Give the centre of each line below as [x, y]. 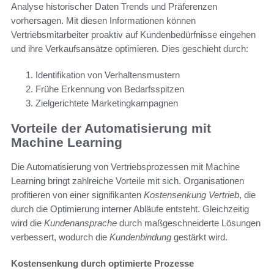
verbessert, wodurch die [60, 237]
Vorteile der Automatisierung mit [111, 128]
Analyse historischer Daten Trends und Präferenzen [114, 7]
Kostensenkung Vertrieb [191, 195]
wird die [28, 223]
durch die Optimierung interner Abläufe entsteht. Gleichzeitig [130, 209]
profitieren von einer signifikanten [77, 195]
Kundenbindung [140, 237]
